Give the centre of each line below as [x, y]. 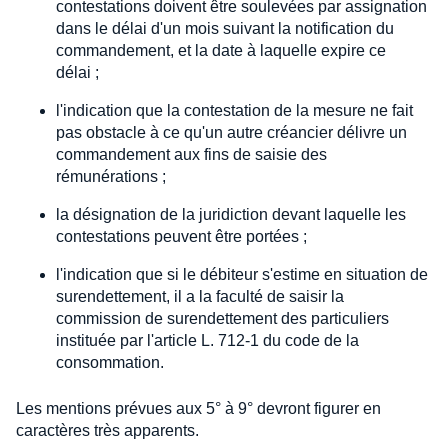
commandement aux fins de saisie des [191, 155]
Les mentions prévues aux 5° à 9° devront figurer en [198, 409]
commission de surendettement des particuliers [222, 319]
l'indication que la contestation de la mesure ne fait [234, 111]
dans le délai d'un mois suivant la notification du [225, 29]
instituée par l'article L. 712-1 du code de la [207, 341]
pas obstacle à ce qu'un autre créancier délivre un [231, 133]
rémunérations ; [111, 177]
